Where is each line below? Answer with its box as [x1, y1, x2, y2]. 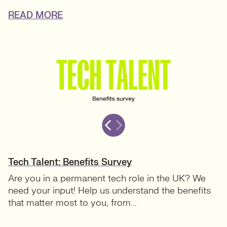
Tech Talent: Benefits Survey [8, 157, 132, 169]
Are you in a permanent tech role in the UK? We [8, 173, 206, 185]
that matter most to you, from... [8, 197, 137, 209]
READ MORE [8, 10, 63, 22]
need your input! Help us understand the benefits [8, 185, 211, 197]
